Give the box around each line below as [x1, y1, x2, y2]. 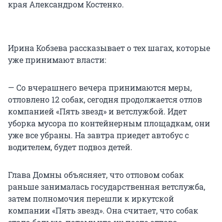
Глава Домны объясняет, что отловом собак [8, 169, 184, 180]
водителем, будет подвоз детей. [8, 142, 132, 153]
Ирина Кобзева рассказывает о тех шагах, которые [8, 43, 210, 54]
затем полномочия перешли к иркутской [8, 193, 174, 204]
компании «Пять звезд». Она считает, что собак [8, 205, 198, 216]
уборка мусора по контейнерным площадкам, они [8, 118, 210, 129]
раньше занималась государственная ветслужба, [8, 181, 205, 192]
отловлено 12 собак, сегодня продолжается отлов [8, 94, 202, 105]
